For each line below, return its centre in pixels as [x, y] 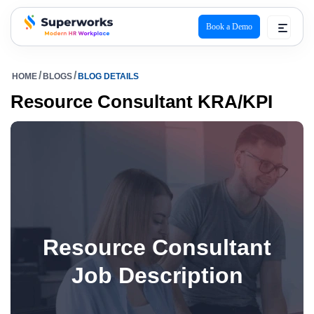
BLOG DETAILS [108, 76]
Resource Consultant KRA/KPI [142, 102]
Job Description [157, 275]
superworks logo [62, 46]
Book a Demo [229, 27]
